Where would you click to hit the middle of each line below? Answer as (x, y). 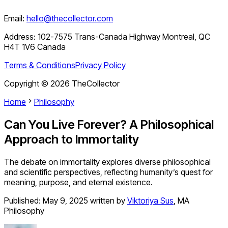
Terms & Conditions (40, 65)
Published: (23, 201)
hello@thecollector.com (70, 19)
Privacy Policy (101, 65)
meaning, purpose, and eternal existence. (78, 182)
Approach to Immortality (72, 139)
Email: (14, 19)
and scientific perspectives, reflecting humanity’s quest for (108, 172)
